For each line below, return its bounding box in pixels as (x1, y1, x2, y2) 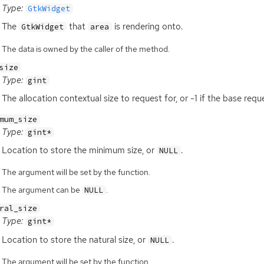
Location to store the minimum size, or (1, 144, 157, 156)
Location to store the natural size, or (1, 233, 148, 246)
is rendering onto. (112, 21, 183, 33)
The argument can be (1, 184, 82, 195)
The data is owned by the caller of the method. (1, 43, 170, 54)
